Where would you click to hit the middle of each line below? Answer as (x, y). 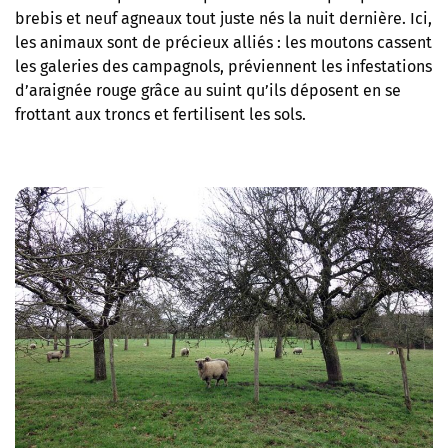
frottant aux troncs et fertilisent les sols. (160, 114)
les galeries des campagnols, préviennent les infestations (223, 66)
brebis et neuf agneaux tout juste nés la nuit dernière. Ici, (223, 18)
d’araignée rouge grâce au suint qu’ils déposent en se (208, 90)
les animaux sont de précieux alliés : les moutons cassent (223, 42)
